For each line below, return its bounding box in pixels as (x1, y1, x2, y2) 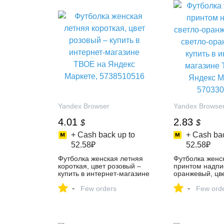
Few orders (80, 184, 116, 192)
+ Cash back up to (70, 130, 135, 139)
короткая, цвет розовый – (58, 162, 141, 170)
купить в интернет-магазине (58, 169, 149, 177)
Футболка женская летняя (58, 154, 143, 162)
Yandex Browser (58, 102, 109, 110)
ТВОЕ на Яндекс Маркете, (58, 177, 144, 185)
